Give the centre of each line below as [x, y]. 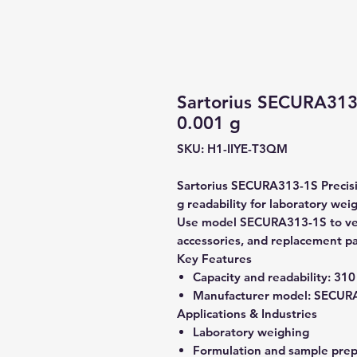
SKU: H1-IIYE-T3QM [232, 149]
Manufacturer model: [252, 295]
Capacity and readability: [262, 277]
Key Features [214, 259]
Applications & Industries [247, 314]
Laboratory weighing [251, 332]
